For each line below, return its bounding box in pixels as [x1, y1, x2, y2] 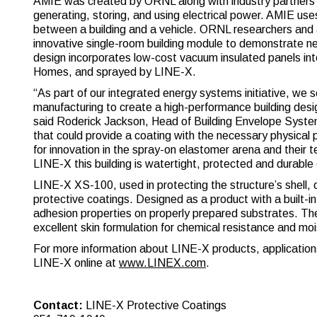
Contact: [33, 299, 83, 311]
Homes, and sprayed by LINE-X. [33, 66, 196, 78]
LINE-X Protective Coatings [83, 299, 226, 311]
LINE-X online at [33, 257, 119, 269]
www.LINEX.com [119, 257, 206, 269]
